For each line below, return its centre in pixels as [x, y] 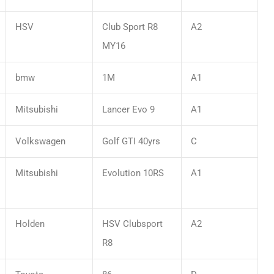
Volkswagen [40, 141]
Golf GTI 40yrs [131, 141]
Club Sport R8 [130, 27]
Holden [30, 224]
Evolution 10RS [133, 173]
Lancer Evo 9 [128, 109]
